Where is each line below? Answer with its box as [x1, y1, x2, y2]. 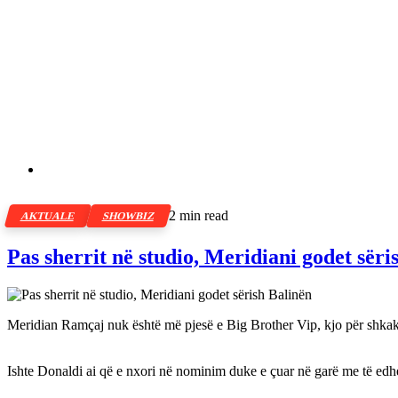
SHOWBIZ [101, 210, 156, 222]
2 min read [169, 208, 228, 223]
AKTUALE [20, 210, 76, 222]
